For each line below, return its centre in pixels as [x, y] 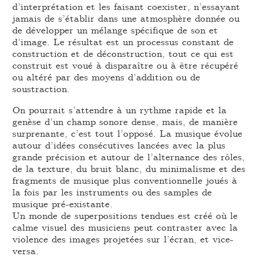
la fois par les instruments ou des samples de [112, 192]
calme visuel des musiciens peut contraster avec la [125, 227]
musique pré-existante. [63, 204]
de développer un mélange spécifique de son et [115, 30]
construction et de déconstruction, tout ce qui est [123, 53]
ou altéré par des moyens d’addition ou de [107, 77]
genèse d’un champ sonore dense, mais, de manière [125, 122]
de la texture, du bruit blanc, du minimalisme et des [129, 168]
